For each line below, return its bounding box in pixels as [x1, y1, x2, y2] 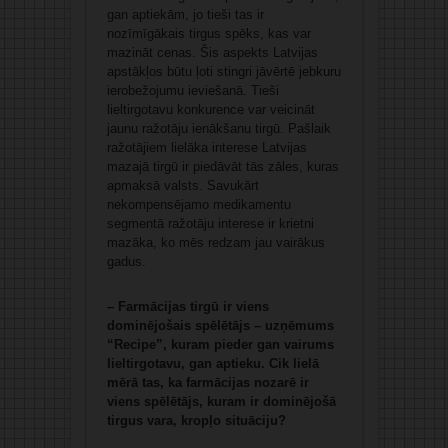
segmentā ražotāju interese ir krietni [106, 216, 314, 232]
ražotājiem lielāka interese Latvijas [106, 140, 307, 156]
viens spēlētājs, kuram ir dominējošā [106, 394, 336, 410]
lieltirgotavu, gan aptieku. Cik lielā [106, 356, 319, 372]
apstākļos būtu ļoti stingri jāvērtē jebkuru [106, 64, 341, 80]
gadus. [106, 254, 146, 270]
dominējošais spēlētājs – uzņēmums [106, 318, 334, 334]
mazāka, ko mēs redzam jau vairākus [106, 235, 325, 251]
